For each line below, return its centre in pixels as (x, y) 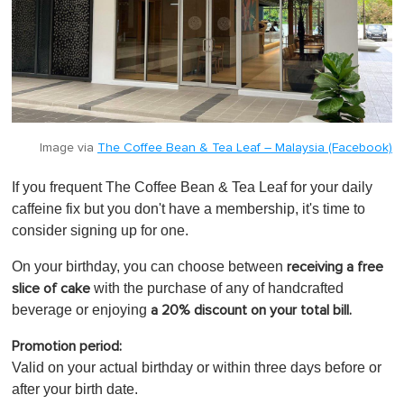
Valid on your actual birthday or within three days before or (197, 368)
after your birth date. (75, 390)
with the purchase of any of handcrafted (217, 289)
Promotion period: (67, 347)
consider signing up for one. (100, 231)
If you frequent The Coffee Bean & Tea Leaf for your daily (192, 188)
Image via (69, 148)
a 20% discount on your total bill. (251, 311)
